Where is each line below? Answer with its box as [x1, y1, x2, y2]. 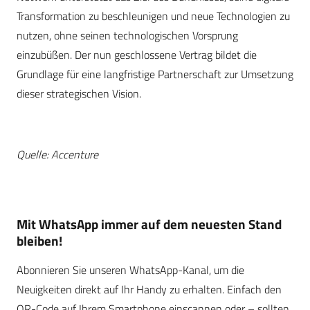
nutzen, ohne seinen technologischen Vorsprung [17, 27, 238, 44]
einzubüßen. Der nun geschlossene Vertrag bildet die [17, 46, 257, 64]
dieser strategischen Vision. [17, 85, 141, 102]
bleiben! [17, 230, 62, 251]
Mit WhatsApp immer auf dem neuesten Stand [17, 214, 282, 235]
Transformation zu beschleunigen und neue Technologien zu [17, 8, 290, 25]
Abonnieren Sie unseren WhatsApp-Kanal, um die [17, 262, 244, 279]
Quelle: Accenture [17, 146, 98, 163]
